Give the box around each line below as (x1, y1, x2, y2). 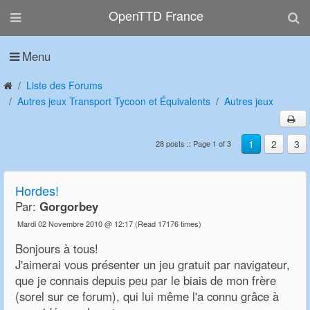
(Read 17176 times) (133, 218, 206, 230)
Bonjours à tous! (15, 240, 98, 257)
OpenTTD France (109, 6, 203, 25)
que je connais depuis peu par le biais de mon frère (15, 272, 276, 289)
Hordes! (15, 181, 59, 200)
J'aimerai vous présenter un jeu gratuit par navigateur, (15, 256, 290, 273)
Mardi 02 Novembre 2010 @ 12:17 (17, 218, 133, 230)
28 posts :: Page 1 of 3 (156, 138, 231, 149)
